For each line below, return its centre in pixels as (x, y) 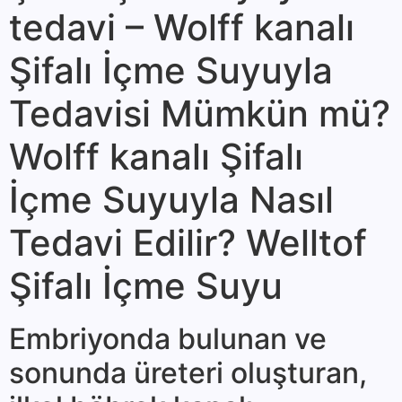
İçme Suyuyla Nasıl (171, 200)
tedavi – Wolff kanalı (182, 28)
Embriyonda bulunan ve (168, 339)
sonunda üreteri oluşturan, (188, 373)
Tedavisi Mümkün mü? (200, 114)
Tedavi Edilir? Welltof (188, 243)
